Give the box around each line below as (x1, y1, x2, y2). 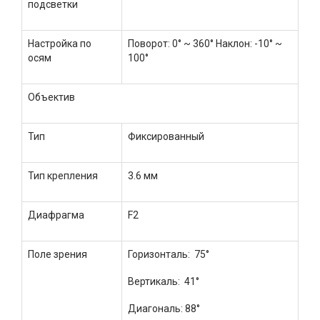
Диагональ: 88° (128, 303, 200, 315)
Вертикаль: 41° (128, 276, 199, 287)
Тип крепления (28, 169, 98, 181)
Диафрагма (28, 209, 84, 221)
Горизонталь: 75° (128, 248, 209, 260)
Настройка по (28, 37, 91, 49)
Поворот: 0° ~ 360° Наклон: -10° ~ (128, 37, 282, 49)
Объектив (28, 91, 75, 103)
